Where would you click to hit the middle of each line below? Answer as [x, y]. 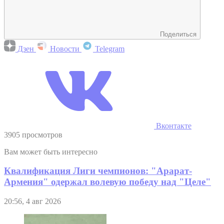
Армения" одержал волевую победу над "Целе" [107, 182]
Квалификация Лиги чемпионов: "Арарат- [98, 171]
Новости [65, 48]
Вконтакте [173, 125]
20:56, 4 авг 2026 [32, 201]
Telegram [109, 48]
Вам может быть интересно [51, 151]
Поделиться [178, 34]
